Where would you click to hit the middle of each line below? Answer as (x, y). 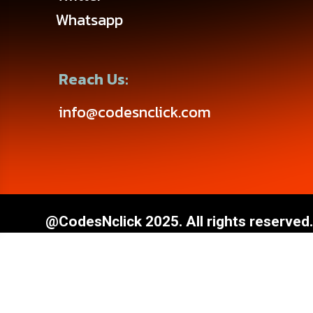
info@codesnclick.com (135, 112)
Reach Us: (94, 79)
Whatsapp (90, 20)
